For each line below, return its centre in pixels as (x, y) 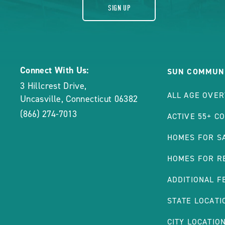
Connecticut (89, 99)
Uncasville (41, 99)
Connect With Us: (54, 70)
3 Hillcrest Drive (52, 86)
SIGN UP (119, 8)
